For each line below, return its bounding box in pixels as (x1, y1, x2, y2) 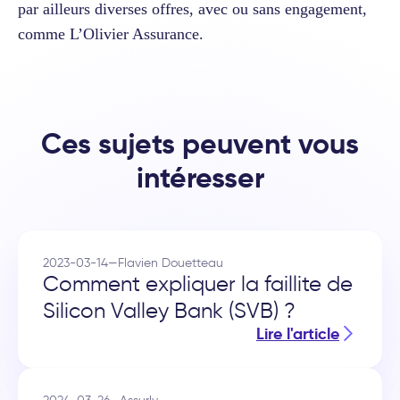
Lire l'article (256, 322, 339, 344)
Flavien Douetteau (118, 254, 223, 271)
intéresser (136, 159, 264, 196)
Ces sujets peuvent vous (41, 125, 359, 162)
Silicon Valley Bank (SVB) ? (43, 296, 296, 323)
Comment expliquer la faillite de (43, 270, 353, 296)
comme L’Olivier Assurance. (18, 24, 204, 43)
